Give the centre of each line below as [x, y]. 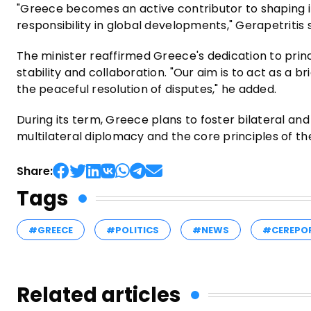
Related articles [99, 295]
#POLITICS [133, 230]
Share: [35, 171]
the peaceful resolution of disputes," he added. [147, 89]
